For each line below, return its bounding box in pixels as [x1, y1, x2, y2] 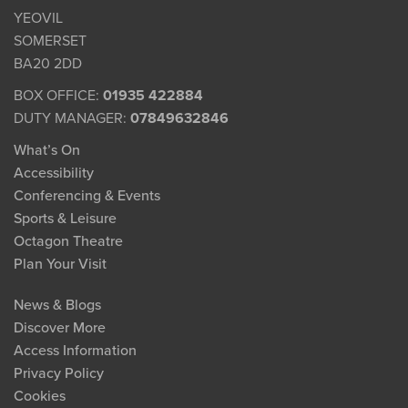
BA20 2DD [14, 54, 82, 73]
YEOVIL [14, 8, 63, 27]
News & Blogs [14, 295, 101, 314]
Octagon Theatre [14, 231, 123, 250]
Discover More [14, 318, 106, 337]
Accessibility [14, 163, 94, 182]
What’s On [14, 140, 80, 159]
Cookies [14, 386, 66, 405]
